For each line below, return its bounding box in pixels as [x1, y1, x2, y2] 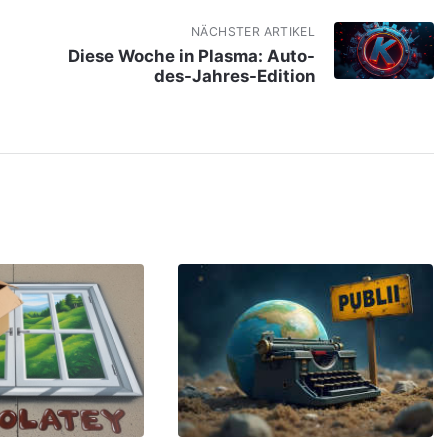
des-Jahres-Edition [154, 65, 316, 86]
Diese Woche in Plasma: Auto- [68, 45, 316, 66]
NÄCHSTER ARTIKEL [191, 24, 316, 40]
